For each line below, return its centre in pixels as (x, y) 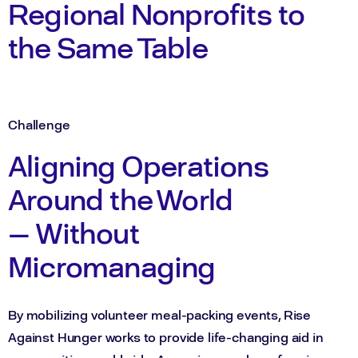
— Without (74, 233)
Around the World (121, 199)
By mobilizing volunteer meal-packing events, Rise (160, 315)
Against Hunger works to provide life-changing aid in (166, 338)
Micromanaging (112, 266)
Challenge (39, 125)
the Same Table (108, 47)
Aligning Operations (138, 165)
